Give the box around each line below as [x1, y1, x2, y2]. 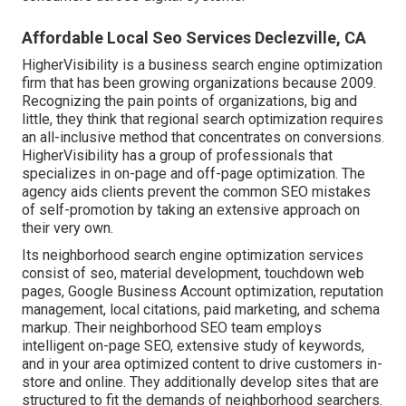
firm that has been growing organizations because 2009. [22, 73, 376, 92]
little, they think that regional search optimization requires [22, 110, 383, 128]
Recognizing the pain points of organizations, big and [22, 92, 357, 110]
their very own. [22, 218, 113, 237]
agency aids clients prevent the [22, 182, 223, 200]
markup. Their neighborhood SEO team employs [22, 318, 322, 336]
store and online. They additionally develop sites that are [22, 372, 379, 391]
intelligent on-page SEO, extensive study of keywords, [22, 336, 364, 354]
